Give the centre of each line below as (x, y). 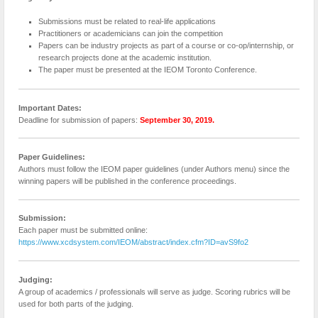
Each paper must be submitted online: (83, 230)
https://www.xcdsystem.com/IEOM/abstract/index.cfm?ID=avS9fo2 (133, 242)
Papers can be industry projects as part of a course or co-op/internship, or (166, 45)
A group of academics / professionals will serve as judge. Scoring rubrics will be (154, 291)
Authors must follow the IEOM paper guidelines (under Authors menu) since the (154, 169)
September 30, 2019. (177, 120)
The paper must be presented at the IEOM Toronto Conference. (147, 69)
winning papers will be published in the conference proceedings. (127, 181)
